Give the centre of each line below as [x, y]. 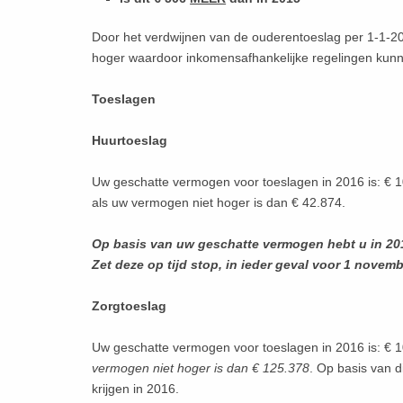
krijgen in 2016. [136, 389]
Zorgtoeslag [130, 306]
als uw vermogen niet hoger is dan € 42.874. [219, 203]
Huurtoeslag [130, 141]
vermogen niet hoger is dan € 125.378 [201, 368]
